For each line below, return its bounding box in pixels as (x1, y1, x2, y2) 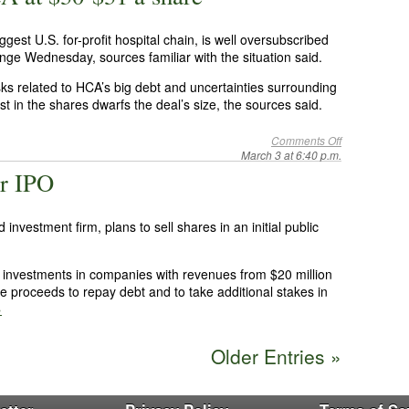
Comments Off (271, 132, 341, 148)
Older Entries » (211, 342, 341, 370)
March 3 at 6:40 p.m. (241, 147, 341, 163)
